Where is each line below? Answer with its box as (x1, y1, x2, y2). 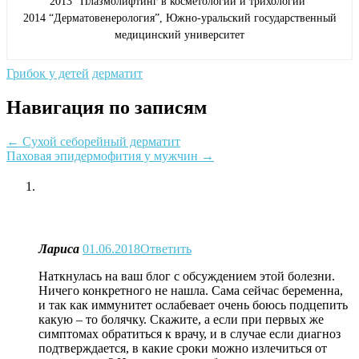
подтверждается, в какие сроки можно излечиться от (38, 341, 327, 355)
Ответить (140, 241, 192, 256)
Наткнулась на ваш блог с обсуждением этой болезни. (38, 268, 335, 283)
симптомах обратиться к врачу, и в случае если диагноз (38, 326, 341, 341)
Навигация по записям (6, 96, 207, 118)
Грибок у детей (6, 66, 89, 80)
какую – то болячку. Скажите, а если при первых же (38, 312, 324, 326)
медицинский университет (115, 28, 244, 41)
